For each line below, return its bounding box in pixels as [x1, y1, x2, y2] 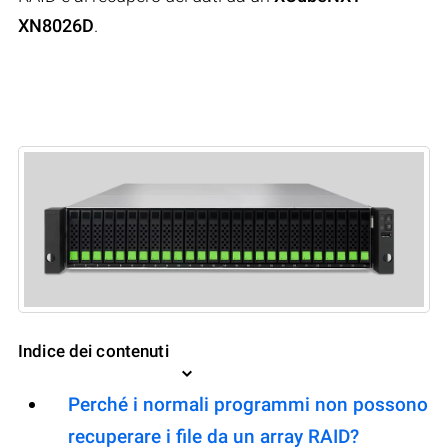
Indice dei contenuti [18, 341, 169, 362]
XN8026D [18, 14, 94, 36]
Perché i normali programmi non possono [68, 393, 428, 417]
